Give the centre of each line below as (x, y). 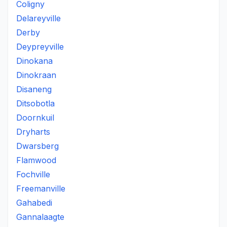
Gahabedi (34, 203)
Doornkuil (35, 118)
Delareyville (39, 18)
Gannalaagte (40, 217)
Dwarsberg (37, 146)
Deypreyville (40, 47)
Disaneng (34, 89)
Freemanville (41, 188)
